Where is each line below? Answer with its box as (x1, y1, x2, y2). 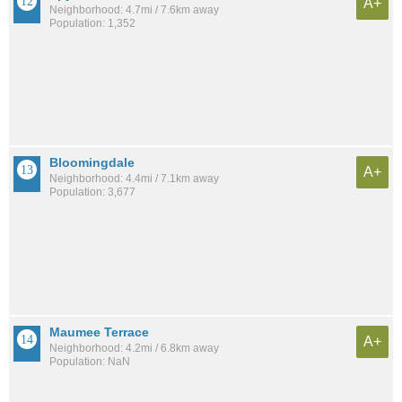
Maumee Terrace (49, 324, 149, 339)
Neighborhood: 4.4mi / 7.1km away (49, 172, 219, 186)
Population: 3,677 (49, 186, 135, 199)
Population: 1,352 (49, 17, 135, 31)
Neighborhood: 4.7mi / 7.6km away (49, 4, 219, 17)
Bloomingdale (49, 155, 135, 170)
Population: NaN (49, 354, 130, 368)
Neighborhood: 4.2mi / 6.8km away (49, 341, 219, 354)
